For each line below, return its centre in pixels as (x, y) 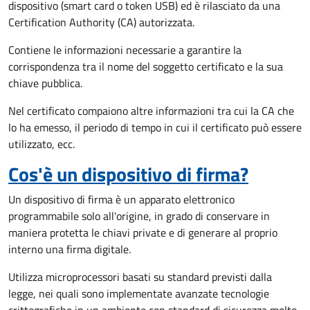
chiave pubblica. (45, 83)
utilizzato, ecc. (42, 144)
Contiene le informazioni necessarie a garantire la (125, 50)
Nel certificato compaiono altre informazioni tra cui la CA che (151, 111)
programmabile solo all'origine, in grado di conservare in (139, 216)
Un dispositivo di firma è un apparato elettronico (121, 199)
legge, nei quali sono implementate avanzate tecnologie (139, 293)
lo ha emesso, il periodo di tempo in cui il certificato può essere (155, 127)
